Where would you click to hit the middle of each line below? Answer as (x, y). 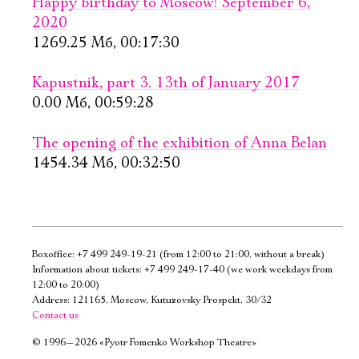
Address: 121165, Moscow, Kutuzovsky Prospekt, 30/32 (152, 301)
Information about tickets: (88, 270)
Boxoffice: (54, 255)
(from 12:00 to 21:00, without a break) (241, 255)
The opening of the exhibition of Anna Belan (179, 144)
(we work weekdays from (278, 270)
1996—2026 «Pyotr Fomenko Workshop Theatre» (149, 343)
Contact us (55, 316)
